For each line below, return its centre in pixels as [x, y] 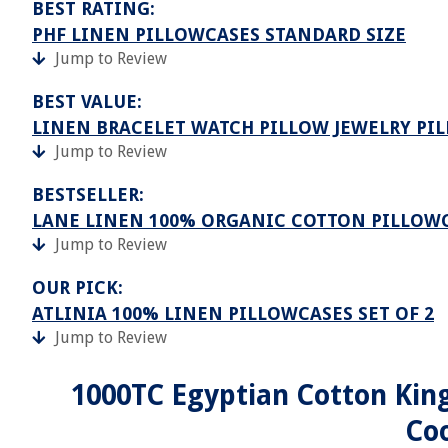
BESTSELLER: [88, 194]
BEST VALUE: [87, 101]
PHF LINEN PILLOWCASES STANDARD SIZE [219, 34]
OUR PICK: [77, 287]
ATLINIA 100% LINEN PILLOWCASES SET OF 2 [233, 313]
